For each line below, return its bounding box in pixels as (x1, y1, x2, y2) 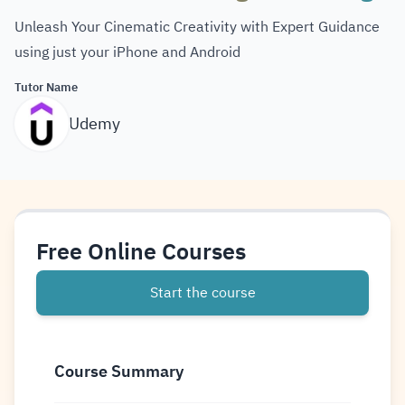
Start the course (149, 282, 256, 304)
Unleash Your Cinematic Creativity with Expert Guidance (14, 16, 380, 38)
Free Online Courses (36, 235, 246, 268)
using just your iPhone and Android (14, 42, 240, 63)
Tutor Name (14, 79, 78, 96)
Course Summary (54, 359, 184, 383)
